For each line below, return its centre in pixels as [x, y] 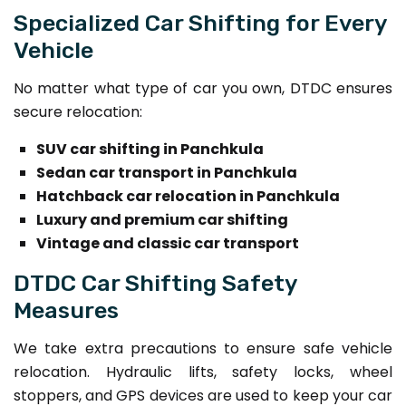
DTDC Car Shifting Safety [155, 282]
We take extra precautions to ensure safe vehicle [203, 348]
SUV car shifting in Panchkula [150, 149]
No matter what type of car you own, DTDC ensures [203, 88]
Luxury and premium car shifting [162, 219]
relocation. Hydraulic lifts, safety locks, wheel [203, 372]
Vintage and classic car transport [168, 243]
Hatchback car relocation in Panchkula [188, 196]
